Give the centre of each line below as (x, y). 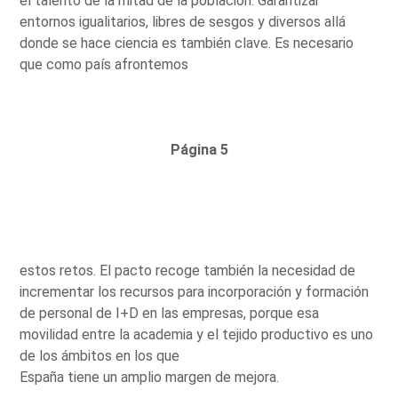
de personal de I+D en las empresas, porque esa (170, 313)
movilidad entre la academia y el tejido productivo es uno (197, 334)
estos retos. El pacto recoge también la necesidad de (188, 270)
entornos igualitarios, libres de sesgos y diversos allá (183, 21)
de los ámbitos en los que (100, 355)
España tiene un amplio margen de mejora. (150, 377)
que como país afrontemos (104, 64)
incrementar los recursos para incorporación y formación (195, 291)
